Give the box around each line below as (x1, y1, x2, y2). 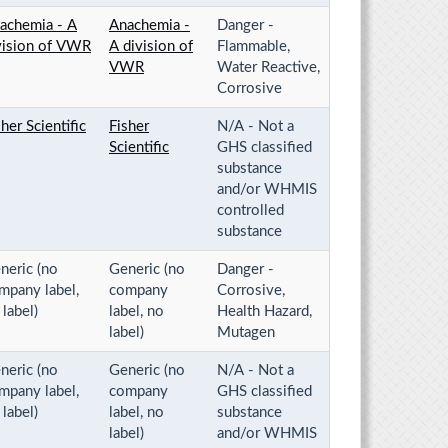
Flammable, (217, 38, 290, 54)
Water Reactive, (217, 59, 320, 75)
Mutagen (217, 324, 275, 340)
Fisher (109, 118, 149, 134)
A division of (109, 38, 193, 54)
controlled (217, 202, 284, 218)
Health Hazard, (217, 303, 312, 319)
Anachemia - (109, 17, 190, 33)
